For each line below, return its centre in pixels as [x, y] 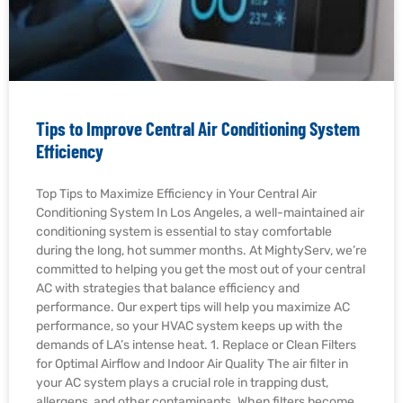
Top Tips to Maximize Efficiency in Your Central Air [176, 193]
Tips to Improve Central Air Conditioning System [198, 128]
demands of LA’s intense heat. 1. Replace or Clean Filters [196, 345]
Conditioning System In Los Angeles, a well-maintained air [200, 212]
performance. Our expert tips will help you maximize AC [193, 307]
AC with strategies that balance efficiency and [168, 288]
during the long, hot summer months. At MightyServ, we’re [201, 250]
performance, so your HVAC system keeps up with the [189, 326]
